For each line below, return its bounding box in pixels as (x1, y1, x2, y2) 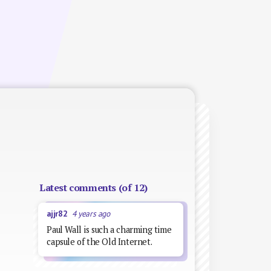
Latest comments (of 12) (39, 181, 148, 195)
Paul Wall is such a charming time (47, 223, 172, 235)
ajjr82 (46, 208, 72, 220)
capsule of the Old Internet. (47, 235, 152, 247)
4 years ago (71, 208, 110, 220)
